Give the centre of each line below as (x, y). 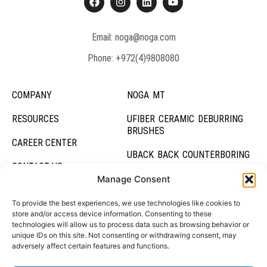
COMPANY (32, 95)
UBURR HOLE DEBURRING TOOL (189, 178)
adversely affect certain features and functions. (91, 246)
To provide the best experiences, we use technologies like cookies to (126, 203)
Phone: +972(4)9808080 (133, 58)
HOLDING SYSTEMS (165, 226)
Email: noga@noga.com (133, 37)
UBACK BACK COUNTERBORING (188, 154)
